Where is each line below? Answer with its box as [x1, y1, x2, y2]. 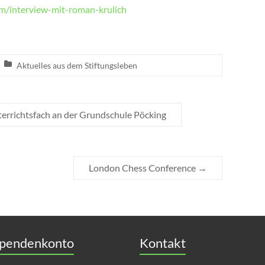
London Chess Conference [89, 161, 198, 173]
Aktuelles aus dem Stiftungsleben [17, 60, 137, 70]
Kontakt [140, 234, 186, 251]
